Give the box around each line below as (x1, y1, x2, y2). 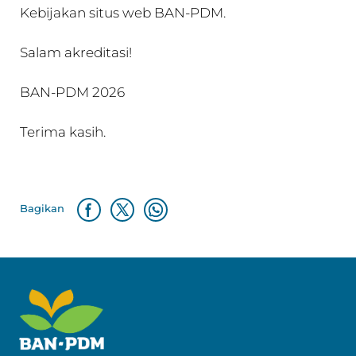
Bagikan (20, 201, 64, 215)
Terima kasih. (20, 123, 106, 140)
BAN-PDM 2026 (20, 83, 125, 100)
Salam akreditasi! (20, 44, 132, 60)
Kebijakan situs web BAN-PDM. (20, 4, 226, 21)
